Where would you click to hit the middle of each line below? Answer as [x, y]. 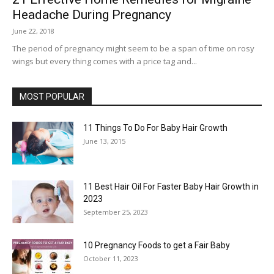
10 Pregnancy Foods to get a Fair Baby [157, 245]
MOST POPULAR [52, 97]
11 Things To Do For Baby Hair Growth [155, 128]
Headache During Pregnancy [92, 15]
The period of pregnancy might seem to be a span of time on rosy [133, 48]
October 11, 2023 [111, 258]
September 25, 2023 [116, 212]
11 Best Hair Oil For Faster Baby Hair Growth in [171, 187]
